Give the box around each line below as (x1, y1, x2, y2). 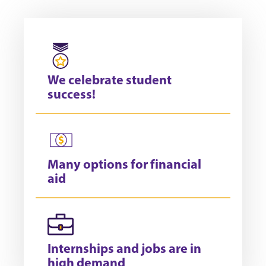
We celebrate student (47, 71, 172, 88)
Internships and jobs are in (47, 239, 201, 256)
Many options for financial (47, 155, 201, 172)
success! (47, 85, 96, 102)
